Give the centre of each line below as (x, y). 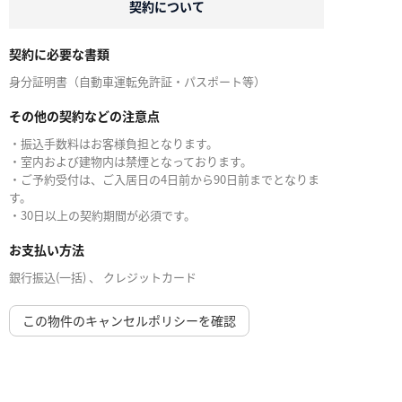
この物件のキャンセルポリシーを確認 (129, 320)
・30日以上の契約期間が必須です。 (102, 215)
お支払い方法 (47, 249)
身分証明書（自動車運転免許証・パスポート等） (137, 81)
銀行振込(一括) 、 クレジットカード (103, 277)
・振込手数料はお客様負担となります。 (114, 143)
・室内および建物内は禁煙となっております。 (131, 161)
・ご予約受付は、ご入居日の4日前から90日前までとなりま (164, 179)
